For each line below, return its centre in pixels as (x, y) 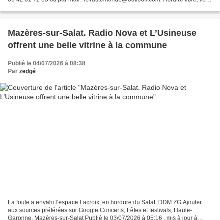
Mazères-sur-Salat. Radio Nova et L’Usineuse (102, 33)
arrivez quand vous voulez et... (48, 7)
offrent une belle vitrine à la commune (87, 45)
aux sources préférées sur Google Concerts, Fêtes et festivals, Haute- (100, 210)
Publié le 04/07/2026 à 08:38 (47, 63)
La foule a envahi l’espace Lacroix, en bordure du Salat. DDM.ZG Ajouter (105, 203)
